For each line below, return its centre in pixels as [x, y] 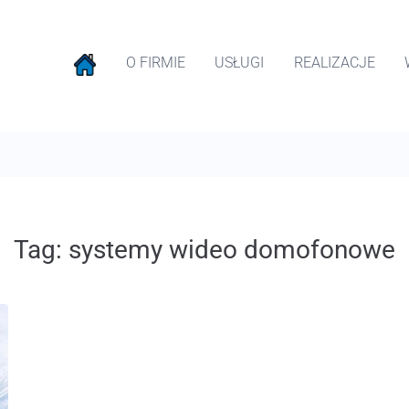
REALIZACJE [334, 62]
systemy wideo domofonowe [232, 249]
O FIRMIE [155, 62]
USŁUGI [239, 62]
